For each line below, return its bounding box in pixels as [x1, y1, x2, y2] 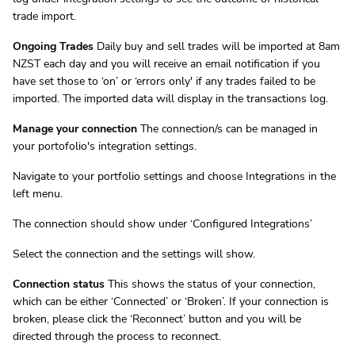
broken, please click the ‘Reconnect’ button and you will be [13, 311, 301, 327]
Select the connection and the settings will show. [13, 246, 255, 262]
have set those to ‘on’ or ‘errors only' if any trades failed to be [13, 74, 315, 90]
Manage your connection [13, 121, 137, 137]
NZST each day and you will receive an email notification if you [13, 56, 320, 72]
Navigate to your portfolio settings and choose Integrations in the [13, 169, 336, 185]
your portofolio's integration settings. [13, 139, 197, 155]
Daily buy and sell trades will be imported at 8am [94, 39, 340, 55]
